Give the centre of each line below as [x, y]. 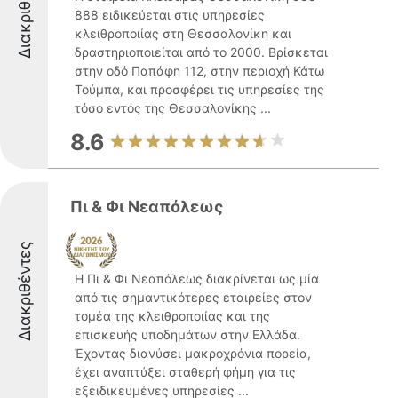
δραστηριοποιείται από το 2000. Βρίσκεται [201, 52]
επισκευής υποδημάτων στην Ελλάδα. [187, 334]
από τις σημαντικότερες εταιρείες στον [193, 297]
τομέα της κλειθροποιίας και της [172, 316]
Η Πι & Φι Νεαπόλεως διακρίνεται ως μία [197, 279]
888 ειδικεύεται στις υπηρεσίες [170, 15]
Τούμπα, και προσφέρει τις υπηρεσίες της [199, 89]
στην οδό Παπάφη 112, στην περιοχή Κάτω [199, 71]
